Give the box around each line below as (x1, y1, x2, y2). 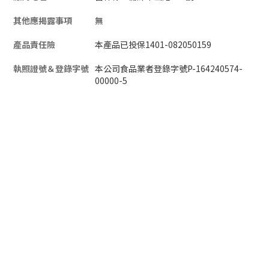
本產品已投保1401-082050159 (95, 38, 211, 51)
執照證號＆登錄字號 (13, 62, 89, 75)
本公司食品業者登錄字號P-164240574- (95, 62, 243, 75)
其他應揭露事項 (13, 14, 72, 27)
